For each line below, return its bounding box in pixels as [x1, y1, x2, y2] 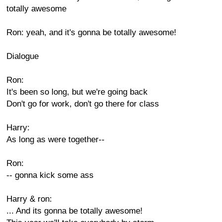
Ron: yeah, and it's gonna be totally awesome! [6, 28, 176, 37]
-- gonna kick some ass [6, 170, 94, 180]
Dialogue [6, 52, 39, 61]
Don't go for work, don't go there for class [6, 99, 159, 109]
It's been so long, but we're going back [6, 87, 148, 97]
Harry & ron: [6, 194, 52, 204]
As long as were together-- [6, 135, 105, 144]
